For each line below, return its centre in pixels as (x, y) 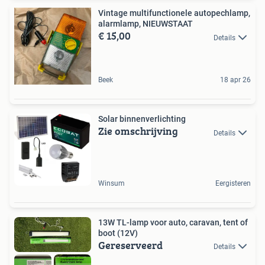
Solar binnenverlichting (142, 119)
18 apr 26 (235, 80)
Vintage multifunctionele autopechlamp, (174, 13)
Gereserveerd (130, 245)
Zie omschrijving (138, 131)
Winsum (112, 184)
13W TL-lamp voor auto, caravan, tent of (173, 223)
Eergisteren (233, 184)
